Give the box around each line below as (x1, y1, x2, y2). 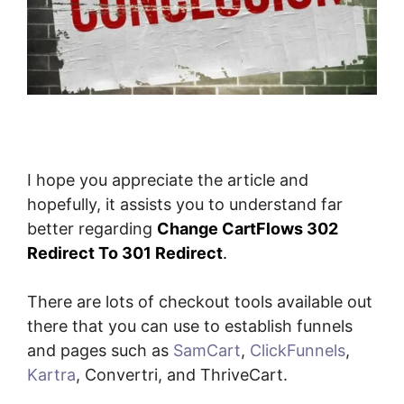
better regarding (27, 219, 157, 239)
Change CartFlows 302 (157, 219, 338, 239)
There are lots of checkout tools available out (27, 292, 372, 312)
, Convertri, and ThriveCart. (76, 365, 288, 385)
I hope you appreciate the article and (27, 170, 308, 190)
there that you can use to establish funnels (27, 317, 353, 336)
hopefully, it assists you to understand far (27, 195, 343, 215)
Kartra (27, 365, 76, 385)
